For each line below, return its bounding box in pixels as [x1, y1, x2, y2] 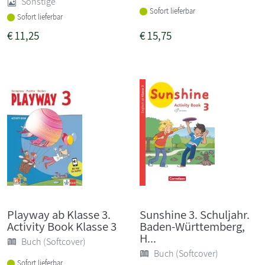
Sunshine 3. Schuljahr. [140, 206, 250, 222]
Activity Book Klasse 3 [7, 218, 117, 234]
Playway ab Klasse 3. [7, 206, 111, 222]
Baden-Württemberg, [140, 218, 245, 234]
